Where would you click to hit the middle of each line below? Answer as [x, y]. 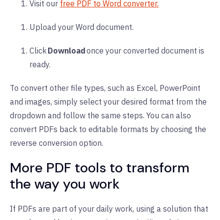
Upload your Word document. [82, 27]
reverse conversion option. [56, 143]
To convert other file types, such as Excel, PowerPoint [105, 88]
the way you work [67, 184]
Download [67, 50]
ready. [41, 64]
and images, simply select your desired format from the [108, 101]
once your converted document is [145, 50]
